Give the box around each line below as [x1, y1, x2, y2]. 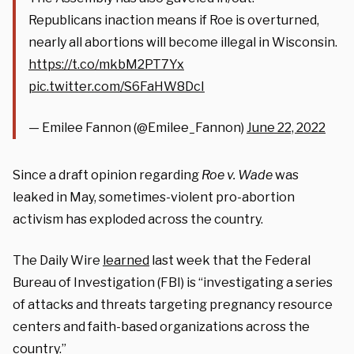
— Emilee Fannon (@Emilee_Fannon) [28, 119, 247, 135]
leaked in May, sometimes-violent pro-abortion [13, 189, 295, 205]
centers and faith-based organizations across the [13, 318, 310, 334]
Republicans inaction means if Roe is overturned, [28, 12, 319, 28]
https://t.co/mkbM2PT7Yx [28, 56, 184, 72]
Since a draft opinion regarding [13, 167, 201, 183]
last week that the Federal [149, 252, 311, 268]
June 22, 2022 [247, 119, 326, 135]
